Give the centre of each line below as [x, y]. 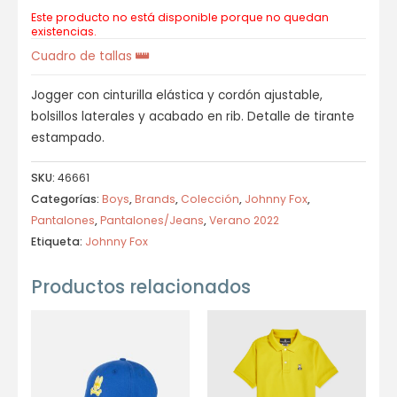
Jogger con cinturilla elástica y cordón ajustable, [177, 95]
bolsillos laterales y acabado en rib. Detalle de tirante [193, 116]
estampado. [68, 137]
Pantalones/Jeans [152, 220]
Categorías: [66, 198]
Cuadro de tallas [83, 56]
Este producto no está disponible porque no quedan [180, 17]
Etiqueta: [58, 241]
